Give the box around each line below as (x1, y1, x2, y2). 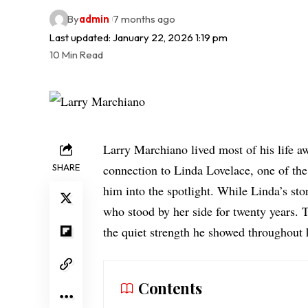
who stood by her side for (103, 202, 233, 219)
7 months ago (112, 12, 175, 26)
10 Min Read (49, 47, 103, 61)
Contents (138, 277, 202, 298)
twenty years (233, 202, 295, 219)
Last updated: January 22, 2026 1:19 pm (49, 30, 228, 44)
